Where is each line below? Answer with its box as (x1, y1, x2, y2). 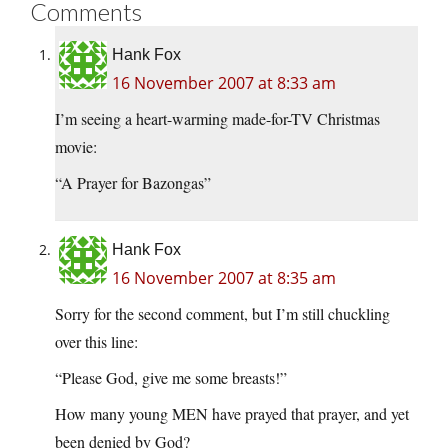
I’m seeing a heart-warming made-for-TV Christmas (55, 108, 380, 130)
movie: (55, 136, 97, 158)
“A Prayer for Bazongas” (55, 172, 211, 194)
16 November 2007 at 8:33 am (112, 72, 336, 95)
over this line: (55, 331, 138, 353)
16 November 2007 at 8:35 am (112, 267, 336, 290)
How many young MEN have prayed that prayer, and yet (55, 403, 409, 425)
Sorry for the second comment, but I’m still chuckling (55, 303, 390, 325)
